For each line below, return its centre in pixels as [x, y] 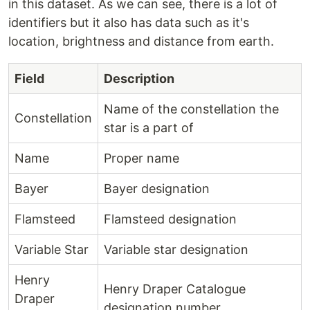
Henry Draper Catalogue [175, 289]
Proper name [142, 158]
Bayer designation [157, 189]
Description [139, 79]
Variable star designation [176, 249]
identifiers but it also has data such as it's [129, 22]
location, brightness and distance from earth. [141, 41]
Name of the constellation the [191, 109]
